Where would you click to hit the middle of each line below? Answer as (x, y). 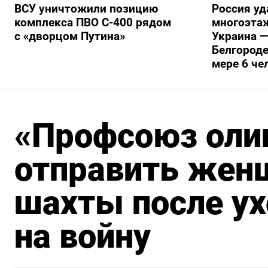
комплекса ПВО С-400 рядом (93, 22)
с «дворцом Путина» (71, 36)
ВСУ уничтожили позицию (86, 8)
